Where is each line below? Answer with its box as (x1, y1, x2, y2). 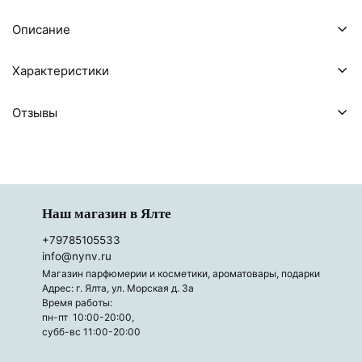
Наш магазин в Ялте (42, 206, 171, 222)
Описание (12, 21, 70, 37)
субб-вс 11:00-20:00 (42, 325, 141, 338)
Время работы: (42, 296, 117, 309)
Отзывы (12, 104, 57, 120)
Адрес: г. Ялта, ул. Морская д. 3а (42, 281, 194, 294)
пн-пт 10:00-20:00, (42, 310, 134, 323)
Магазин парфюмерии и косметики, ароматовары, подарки (42, 267, 320, 280)
